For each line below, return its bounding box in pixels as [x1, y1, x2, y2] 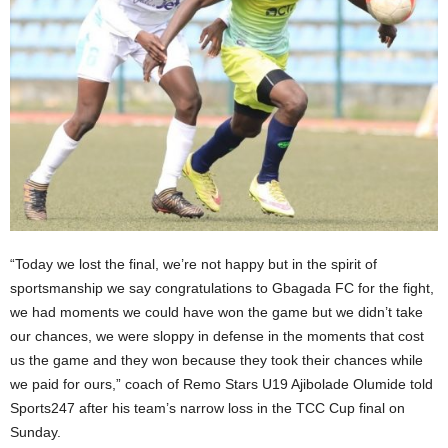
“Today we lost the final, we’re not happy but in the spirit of [10, 255, 377, 272]
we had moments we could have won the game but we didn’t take [10, 303, 423, 320]
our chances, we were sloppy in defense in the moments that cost [10, 327, 424, 344]
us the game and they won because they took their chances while [10, 351, 423, 368]
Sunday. [10, 423, 61, 440]
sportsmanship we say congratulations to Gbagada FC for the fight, [10, 279, 434, 296]
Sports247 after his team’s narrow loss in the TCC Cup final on [10, 399, 405, 416]
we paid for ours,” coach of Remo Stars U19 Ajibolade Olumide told [10, 375, 433, 392]
